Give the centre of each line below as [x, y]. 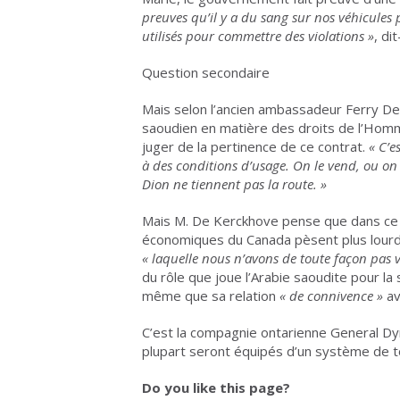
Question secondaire [206, 72]
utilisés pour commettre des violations [253, 36]
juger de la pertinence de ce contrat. [255, 146]
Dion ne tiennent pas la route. [229, 184]
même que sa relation [211, 296]
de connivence [331, 296]
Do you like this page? [216, 387]
